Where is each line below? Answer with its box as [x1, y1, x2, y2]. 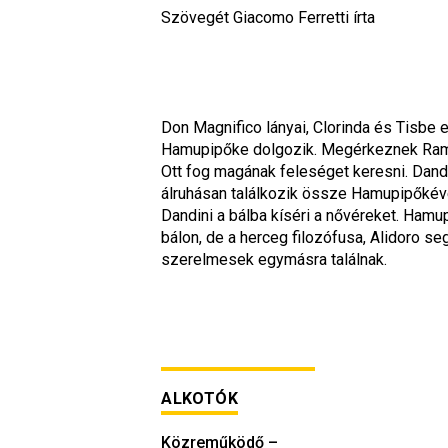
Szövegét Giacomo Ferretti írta [161, 8, 376, 27]
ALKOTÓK [161, 389, 239, 408]
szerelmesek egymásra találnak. [161, 250, 388, 269]
